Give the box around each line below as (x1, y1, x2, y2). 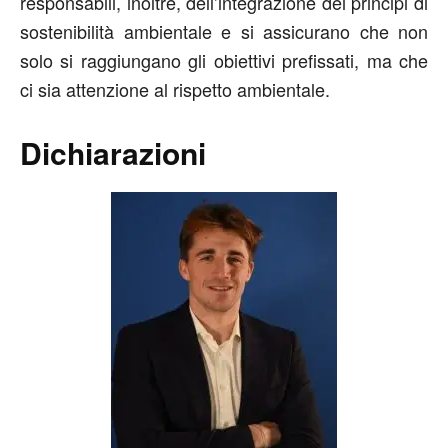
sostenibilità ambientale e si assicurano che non (20, 18, 428, 45)
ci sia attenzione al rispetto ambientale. (20, 76, 335, 103)
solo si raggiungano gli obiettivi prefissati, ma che (20, 47, 428, 74)
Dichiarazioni (20, 131, 206, 175)
